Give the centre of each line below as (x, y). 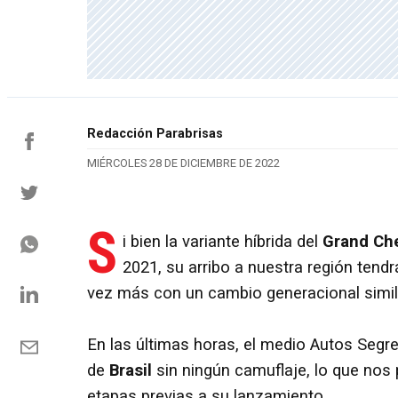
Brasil (131, 370)
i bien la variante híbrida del (220, 241)
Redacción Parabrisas (155, 134)
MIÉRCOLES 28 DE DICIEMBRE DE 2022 (183, 163)
